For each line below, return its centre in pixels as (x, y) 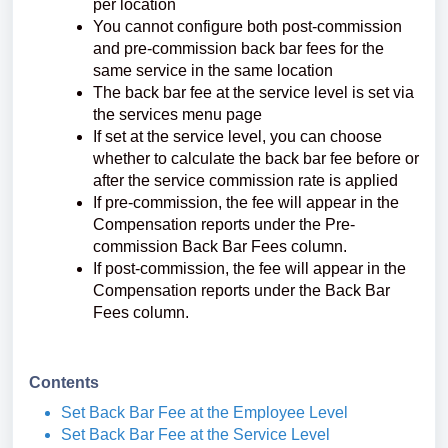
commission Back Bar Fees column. (220, 246)
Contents (64, 382)
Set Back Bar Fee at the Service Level (195, 434)
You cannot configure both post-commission (247, 26)
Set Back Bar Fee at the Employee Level (204, 412)
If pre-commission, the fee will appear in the (246, 202)
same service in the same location (213, 70)
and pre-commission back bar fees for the (238, 48)
